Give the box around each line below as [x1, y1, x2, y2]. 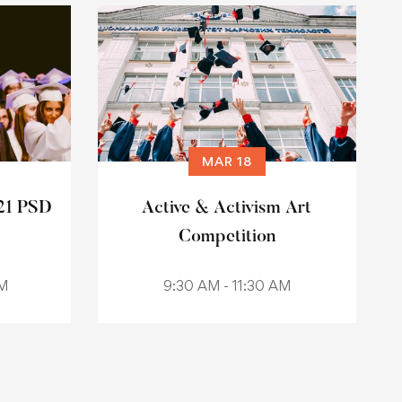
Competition [178, 228, 275, 246]
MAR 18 [201, 153, 252, 169]
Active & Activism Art [142, 199, 311, 217]
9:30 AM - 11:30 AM [162, 277, 291, 294]
